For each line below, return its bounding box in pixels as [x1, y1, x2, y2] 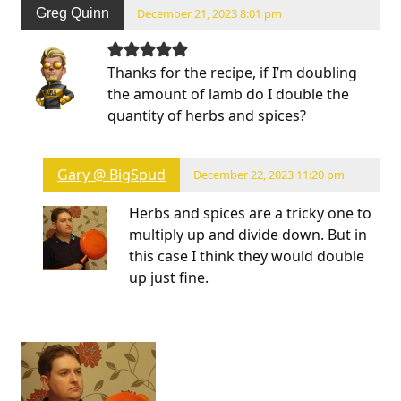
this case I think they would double [129, 246, 364, 267]
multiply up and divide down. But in [129, 225, 367, 245]
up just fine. [129, 268, 209, 288]
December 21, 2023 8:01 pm [137, 5, 283, 22]
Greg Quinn [36, 5, 109, 21]
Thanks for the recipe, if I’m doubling [107, 62, 357, 82]
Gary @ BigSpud [57, 164, 166, 184]
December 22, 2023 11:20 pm [193, 166, 346, 183]
